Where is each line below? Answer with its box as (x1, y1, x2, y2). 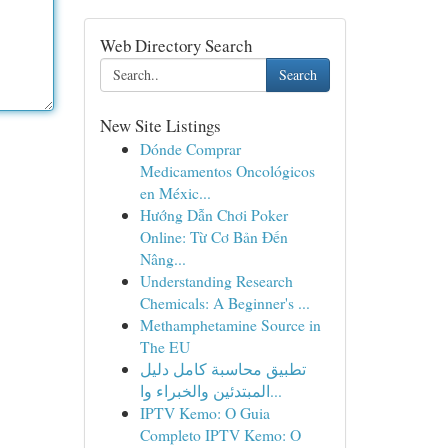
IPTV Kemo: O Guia (139, 402, 270, 423)
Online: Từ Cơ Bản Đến (139, 226, 288, 247)
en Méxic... (139, 182, 211, 203)
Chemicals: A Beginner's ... (139, 292, 310, 313)
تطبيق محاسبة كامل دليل (139, 358, 306, 379)
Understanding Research (139, 270, 293, 291)
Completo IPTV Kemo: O (139, 424, 301, 445)
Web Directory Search (99, 34, 252, 57)
